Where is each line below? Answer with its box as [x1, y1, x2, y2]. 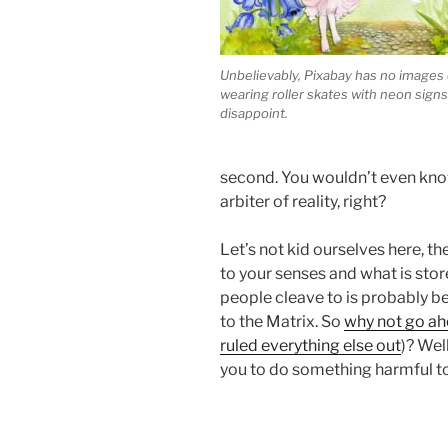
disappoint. [220, 104, 288, 121]
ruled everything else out [220, 336, 401, 356]
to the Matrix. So [220, 312, 344, 332]
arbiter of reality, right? [220, 192, 386, 212]
